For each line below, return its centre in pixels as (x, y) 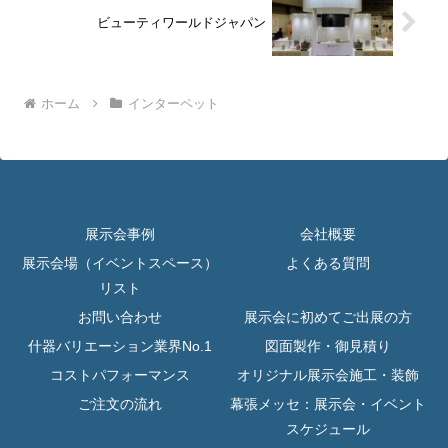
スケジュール (328, 428)
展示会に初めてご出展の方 (328, 316)
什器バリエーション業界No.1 (120, 345)
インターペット (173, 103)
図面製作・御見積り (328, 345)
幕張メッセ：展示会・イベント (328, 403)
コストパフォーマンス (120, 374)
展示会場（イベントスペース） (120, 262)
